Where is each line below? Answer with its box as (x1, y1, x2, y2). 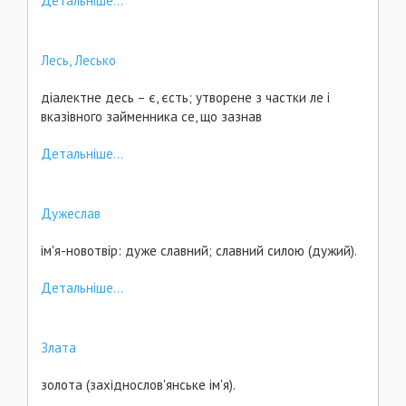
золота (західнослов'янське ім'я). (41, 376, 236, 393)
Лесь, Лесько (41, 52, 116, 69)
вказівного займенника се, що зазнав (41, 108, 266, 125)
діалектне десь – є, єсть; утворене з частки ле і (41, 89, 330, 106)
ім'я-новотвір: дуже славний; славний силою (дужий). (41, 242, 357, 259)
